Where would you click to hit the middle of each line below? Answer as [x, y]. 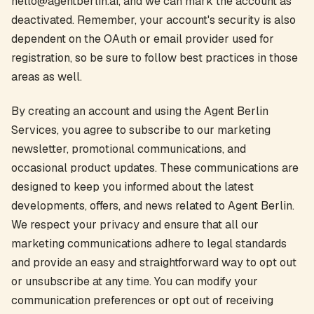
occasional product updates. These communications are [155, 168]
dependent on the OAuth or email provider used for [143, 39]
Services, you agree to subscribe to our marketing [141, 130]
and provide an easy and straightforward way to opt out [154, 262]
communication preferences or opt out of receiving [142, 300]
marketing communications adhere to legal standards [149, 244]
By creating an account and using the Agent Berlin [140, 111]
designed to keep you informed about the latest [132, 187]
